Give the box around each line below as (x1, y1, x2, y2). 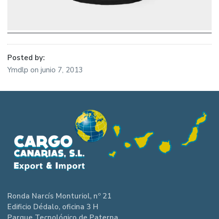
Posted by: (7, 53, 44, 63)
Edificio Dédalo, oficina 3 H (7, 202, 98, 212)
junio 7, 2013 (41, 65, 83, 75)
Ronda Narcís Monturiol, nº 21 (7, 191, 111, 201)
